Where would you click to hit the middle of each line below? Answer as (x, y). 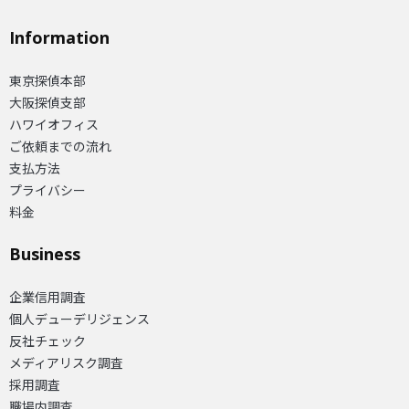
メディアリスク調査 (66, 362)
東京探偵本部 (47, 80)
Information (59, 37)
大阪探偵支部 (47, 102)
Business (45, 253)
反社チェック (47, 340)
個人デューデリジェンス (79, 318)
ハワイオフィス (54, 124)
